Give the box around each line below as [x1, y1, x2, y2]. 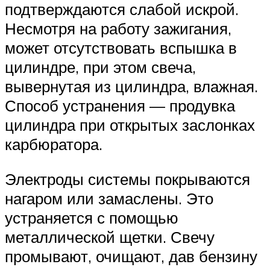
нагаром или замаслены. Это [5, 188, 213, 208]
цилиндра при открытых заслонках [5, 115, 255, 134]
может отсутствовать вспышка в [5, 37, 237, 57]
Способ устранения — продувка [5, 95, 235, 115]
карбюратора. [5, 134, 102, 154]
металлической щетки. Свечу [5, 227, 215, 246]
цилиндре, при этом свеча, [5, 57, 196, 77]
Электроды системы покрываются [5, 169, 250, 189]
